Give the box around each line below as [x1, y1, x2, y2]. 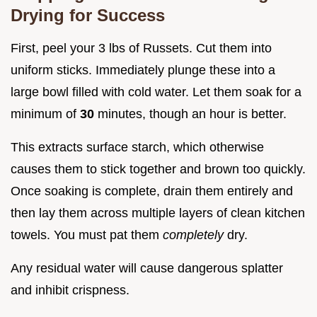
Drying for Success [11, 5, 165, 25]
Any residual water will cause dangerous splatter [11, 260, 283, 275]
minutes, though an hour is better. [98, 106, 287, 121]
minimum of [11, 106, 80, 121]
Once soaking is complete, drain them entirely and [11, 183, 293, 198]
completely [163, 227, 227, 242]
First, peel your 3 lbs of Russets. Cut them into [11, 40, 272, 55]
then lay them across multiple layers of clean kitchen [11, 205, 305, 220]
